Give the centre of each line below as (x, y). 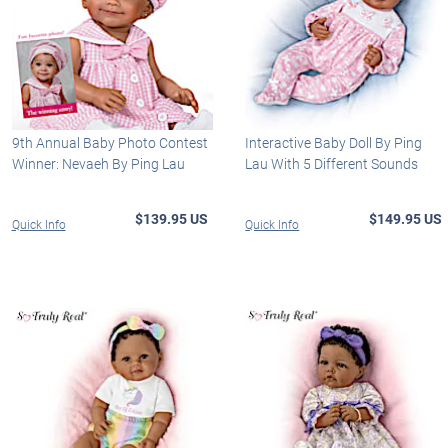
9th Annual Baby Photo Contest (109, 142)
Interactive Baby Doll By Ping (334, 142)
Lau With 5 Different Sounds (332, 163)
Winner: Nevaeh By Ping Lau (98, 163)
